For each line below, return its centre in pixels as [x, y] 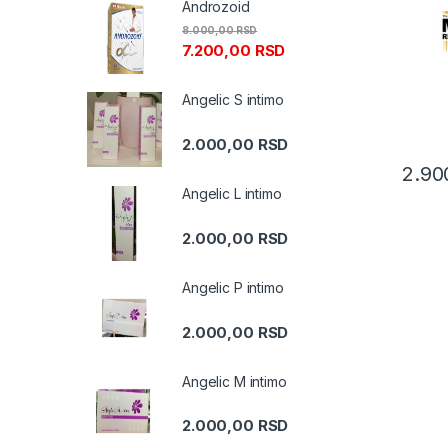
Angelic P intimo [233, 288]
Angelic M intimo [234, 382]
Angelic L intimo [232, 194]
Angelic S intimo [233, 100]
